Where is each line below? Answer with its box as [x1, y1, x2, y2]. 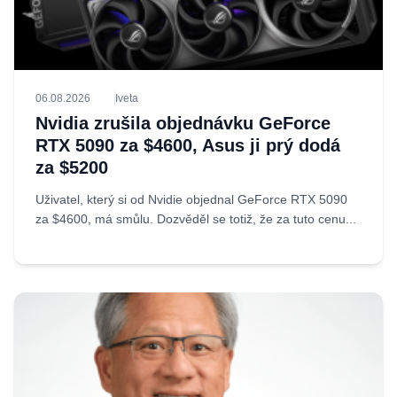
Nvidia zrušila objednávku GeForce [35, 113, 331, 133]
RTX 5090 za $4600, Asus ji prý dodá [35, 136, 340, 155]
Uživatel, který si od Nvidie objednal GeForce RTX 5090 [35, 192, 347, 206]
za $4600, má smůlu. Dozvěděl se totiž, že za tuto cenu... [35, 212, 356, 226]
